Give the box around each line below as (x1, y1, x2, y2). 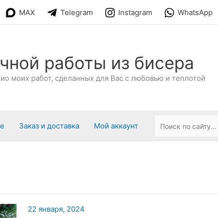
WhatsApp (178, 8, 213, 18)
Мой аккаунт (94, 121, 138, 130)
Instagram (118, 8, 152, 18)
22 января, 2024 (27, 204, 85, 214)
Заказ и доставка (19, 121, 79, 130)
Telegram (60, 8, 93, 18)
